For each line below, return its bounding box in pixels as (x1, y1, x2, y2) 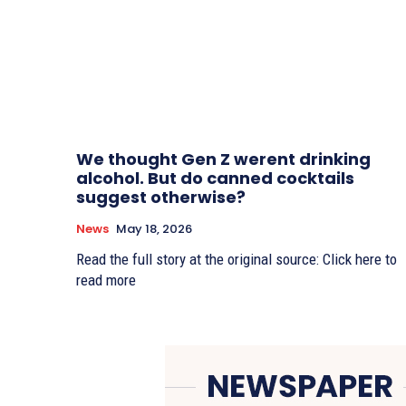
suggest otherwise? (76, 185, 246, 208)
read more (76, 270, 136, 289)
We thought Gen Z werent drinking (76, 147, 371, 170)
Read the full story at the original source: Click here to (76, 249, 397, 268)
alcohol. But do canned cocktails (76, 166, 354, 189)
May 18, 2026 (116, 219, 192, 237)
